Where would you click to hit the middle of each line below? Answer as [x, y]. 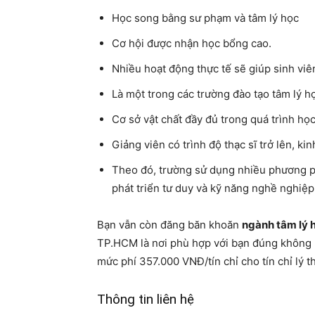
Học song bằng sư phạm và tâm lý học [205, 18]
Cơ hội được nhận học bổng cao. [192, 43]
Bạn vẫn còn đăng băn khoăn [169, 224]
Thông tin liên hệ [146, 299]
